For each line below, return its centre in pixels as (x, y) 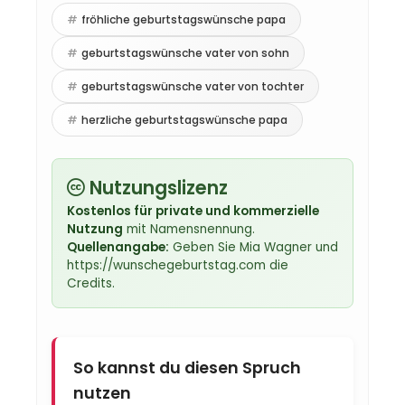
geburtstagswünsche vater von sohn (185, 53)
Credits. (91, 283)
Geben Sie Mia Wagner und (254, 247)
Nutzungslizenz (156, 188)
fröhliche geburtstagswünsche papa (184, 19)
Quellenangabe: (118, 247)
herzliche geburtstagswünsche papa (184, 120)
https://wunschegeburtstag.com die (178, 265)
